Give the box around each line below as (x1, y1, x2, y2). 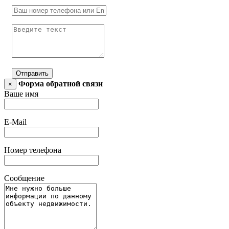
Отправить (16, 70, 49, 78)
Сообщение (4, 174, 44, 183)
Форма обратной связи (18, 79, 103, 88)
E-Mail (4, 118, 27, 127)
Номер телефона (4, 146, 61, 155)
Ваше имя (4, 89, 38, 99)
